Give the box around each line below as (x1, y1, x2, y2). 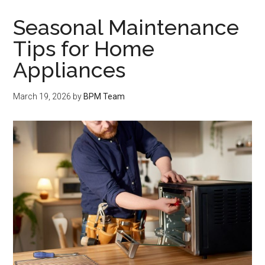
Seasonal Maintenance (13, 15, 240, 40)
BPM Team (83, 92, 125, 102)
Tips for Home (13, 36, 155, 62)
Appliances (13, 57, 126, 83)
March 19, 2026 (13, 92, 72, 102)
